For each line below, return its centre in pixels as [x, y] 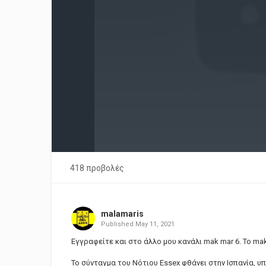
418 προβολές [97, 168]
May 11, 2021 [155, 224]
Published [118, 224]
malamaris [122, 214]
